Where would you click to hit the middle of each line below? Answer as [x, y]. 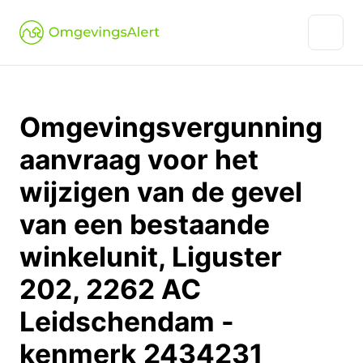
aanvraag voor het [139, 159]
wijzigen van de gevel [161, 192]
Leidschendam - [127, 321]
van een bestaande [145, 224]
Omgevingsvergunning [171, 127]
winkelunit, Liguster [151, 256]
